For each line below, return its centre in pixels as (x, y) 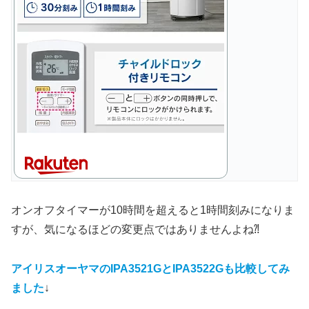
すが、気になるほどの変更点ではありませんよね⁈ (135, 230)
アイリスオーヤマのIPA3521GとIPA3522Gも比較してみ (150, 269)
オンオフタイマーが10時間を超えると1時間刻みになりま (153, 210)
